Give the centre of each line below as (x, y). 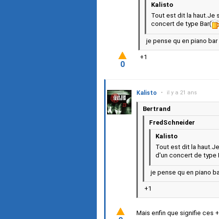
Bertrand (157, 109)
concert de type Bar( (181, 24)
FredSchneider (172, 123)
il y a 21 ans (182, 93)
